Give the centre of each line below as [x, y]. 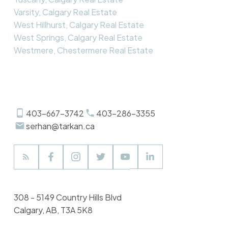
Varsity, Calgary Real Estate [65, 12]
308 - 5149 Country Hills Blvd [67, 197]
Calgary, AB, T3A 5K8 [53, 210]
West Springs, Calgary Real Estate [78, 38]
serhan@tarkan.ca [60, 126]
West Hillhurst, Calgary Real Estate [79, 25]
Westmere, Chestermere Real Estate [83, 50]
